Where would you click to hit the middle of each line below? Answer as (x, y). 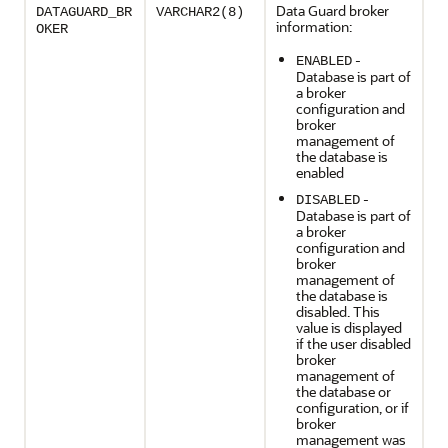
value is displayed (349, 327)
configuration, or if (352, 407)
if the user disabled (353, 343)
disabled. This (338, 311)
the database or (343, 391)
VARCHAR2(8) (200, 12)
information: (314, 26)
